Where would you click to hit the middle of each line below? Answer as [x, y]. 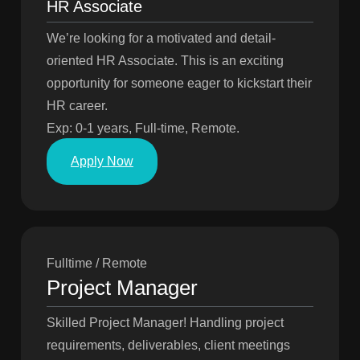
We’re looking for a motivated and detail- [161, 39]
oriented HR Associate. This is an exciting [165, 61]
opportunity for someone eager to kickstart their [179, 84]
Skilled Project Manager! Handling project [165, 323]
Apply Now [102, 162]
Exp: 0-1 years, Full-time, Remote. [143, 129]
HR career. [77, 106]
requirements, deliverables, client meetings [168, 346]
